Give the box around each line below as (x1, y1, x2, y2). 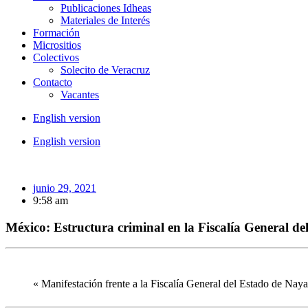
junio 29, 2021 (33, 182, 96, 194)
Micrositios (33, 39, 81, 51)
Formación (33, 27, 80, 38)
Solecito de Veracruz (60, 64, 150, 76)
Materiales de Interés (60, 14, 150, 26)
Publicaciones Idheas (60, 2, 151, 14)
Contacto (33, 76, 72, 88)
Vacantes (60, 89, 99, 100)
